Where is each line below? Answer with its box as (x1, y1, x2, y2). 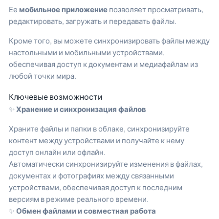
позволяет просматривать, (108, 4, 203, 14)
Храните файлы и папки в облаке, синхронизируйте (9, 124, 190, 133)
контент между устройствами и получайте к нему (9, 135, 184, 145)
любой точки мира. (9, 71, 76, 81)
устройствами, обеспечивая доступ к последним (9, 182, 182, 192)
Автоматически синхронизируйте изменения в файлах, (9, 159, 203, 169)
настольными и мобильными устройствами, (9, 47, 165, 57)
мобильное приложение (19, 4, 108, 14)
